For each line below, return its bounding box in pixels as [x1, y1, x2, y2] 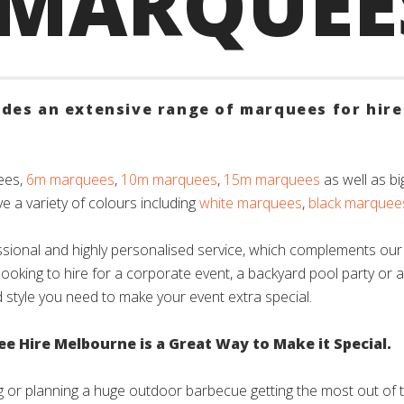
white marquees [199, 193, 302, 213]
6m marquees [26, 170, 115, 189]
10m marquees [121, 170, 217, 189]
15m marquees [224, 170, 320, 189]
